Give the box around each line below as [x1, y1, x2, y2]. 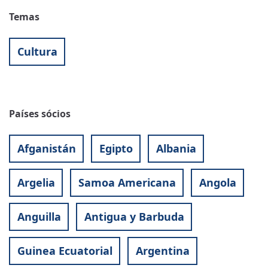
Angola [199, 175, 236, 190]
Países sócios [9, 106, 71, 120]
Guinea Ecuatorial [17, 243, 112, 258]
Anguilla [17, 209, 61, 224]
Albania [156, 141, 196, 156]
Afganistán [17, 141, 76, 156]
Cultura [17, 44, 57, 59]
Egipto [99, 141, 133, 156]
